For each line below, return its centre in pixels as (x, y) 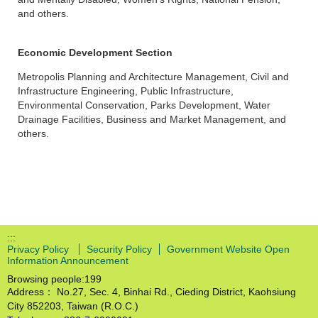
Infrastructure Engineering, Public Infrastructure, (126, 91)
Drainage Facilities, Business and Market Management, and (152, 120)
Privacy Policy (39, 249)
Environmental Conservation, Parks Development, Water (144, 105)
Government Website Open (228, 249)
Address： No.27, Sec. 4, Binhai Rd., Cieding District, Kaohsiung (152, 292)
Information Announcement (68, 261)
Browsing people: (46, 279)
